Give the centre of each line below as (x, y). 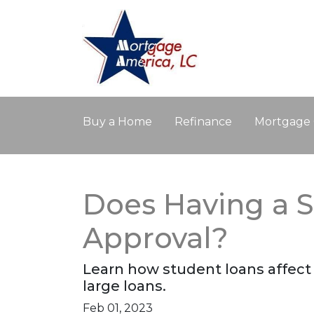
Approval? (156, 238)
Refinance (203, 122)
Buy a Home (117, 122)
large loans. (124, 286)
